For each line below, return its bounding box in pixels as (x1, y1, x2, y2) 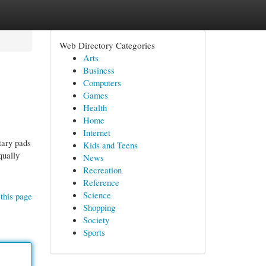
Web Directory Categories (59, 39, 155, 51)
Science (83, 189, 111, 201)
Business (83, 64, 115, 76)
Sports (83, 226, 105, 238)
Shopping (83, 201, 115, 213)
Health (83, 102, 107, 113)
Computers (83, 77, 121, 88)
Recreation (83, 164, 122, 176)
